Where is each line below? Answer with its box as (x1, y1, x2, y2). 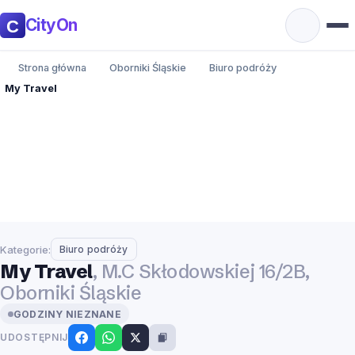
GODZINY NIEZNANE (13, 307, 121, 320)
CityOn (25, 15, 78, 35)
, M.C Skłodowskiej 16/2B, (92, 260, 310, 284)
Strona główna (18, 61, 87, 74)
